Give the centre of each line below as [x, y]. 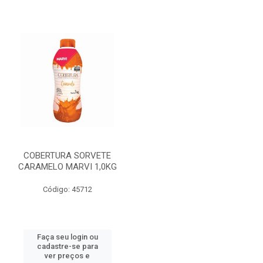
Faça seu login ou [67, 237]
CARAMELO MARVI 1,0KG [67, 167]
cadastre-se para [67, 246]
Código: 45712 [67, 189]
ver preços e [67, 256]
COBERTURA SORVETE [67, 156]
